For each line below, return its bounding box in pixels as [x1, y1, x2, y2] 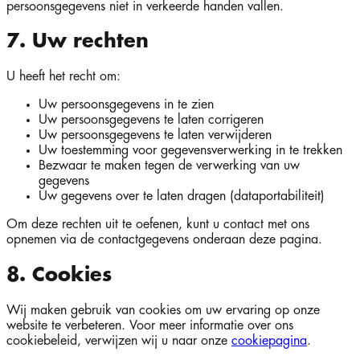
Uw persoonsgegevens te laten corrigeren [39, 113, 264, 127]
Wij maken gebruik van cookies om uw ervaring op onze [6, 304, 320, 317]
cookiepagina [231, 334, 307, 348]
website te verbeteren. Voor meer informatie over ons [6, 319, 293, 333]
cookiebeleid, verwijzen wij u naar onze [6, 334, 227, 348]
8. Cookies [6, 265, 112, 285]
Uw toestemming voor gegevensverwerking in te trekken [39, 144, 342, 157]
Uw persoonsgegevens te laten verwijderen [39, 129, 272, 142]
